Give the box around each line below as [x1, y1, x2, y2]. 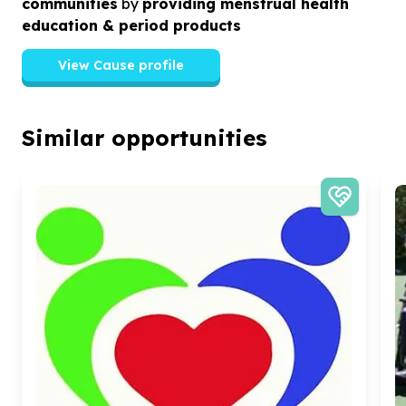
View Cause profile [58, 56, 184, 73]
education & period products [22, 15, 241, 34]
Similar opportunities [22, 123, 266, 151]
